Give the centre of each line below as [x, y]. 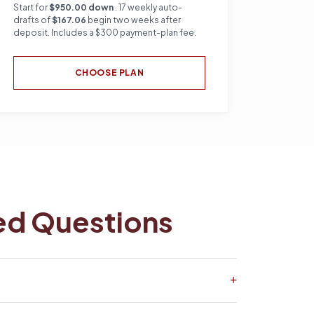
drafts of [33, 20]
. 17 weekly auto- [149, 7]
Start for [31, 7]
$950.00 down [82, 7]
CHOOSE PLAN [109, 73]
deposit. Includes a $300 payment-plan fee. [105, 33]
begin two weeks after [134, 20]
